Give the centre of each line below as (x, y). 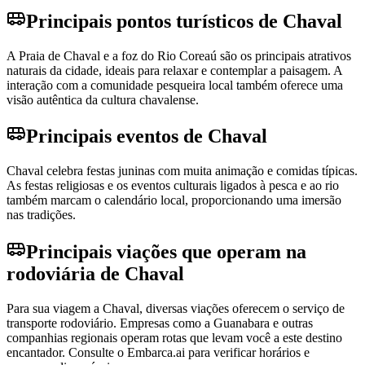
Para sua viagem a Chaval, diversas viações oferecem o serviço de (176, 309)
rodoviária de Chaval (95, 274)
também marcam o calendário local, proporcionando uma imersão (174, 200)
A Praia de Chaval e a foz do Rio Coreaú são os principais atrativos (179, 55)
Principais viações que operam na (166, 252)
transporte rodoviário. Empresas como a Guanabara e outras (160, 323)
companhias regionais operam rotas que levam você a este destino (174, 338)
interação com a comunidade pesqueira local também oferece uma (175, 85)
